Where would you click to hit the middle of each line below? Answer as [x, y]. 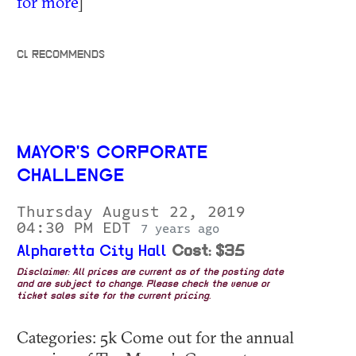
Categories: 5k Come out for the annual [155, 337]
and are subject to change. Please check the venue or [143, 285]
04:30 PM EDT [79, 228]
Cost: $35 [208, 252]
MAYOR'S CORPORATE [112, 154]
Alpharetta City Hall [92, 252]
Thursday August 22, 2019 [131, 213]
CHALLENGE [71, 177]
